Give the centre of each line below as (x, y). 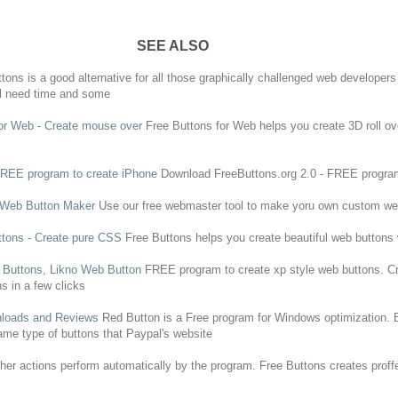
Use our (118, 205)
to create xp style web (281, 269)
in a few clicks (46, 285)
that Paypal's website (155, 333)
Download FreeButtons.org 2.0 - (243, 173)
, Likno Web (75, 269)
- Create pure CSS (74, 237)
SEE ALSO (172, 45)
